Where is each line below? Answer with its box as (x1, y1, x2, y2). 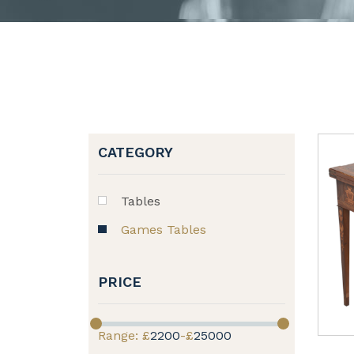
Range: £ (98, 328, 150, 343)
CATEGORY (98, 144, 173, 160)
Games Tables (121, 222, 206, 237)
